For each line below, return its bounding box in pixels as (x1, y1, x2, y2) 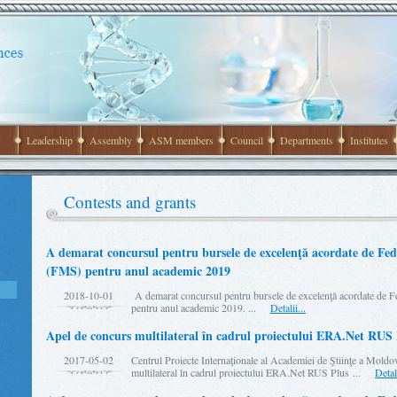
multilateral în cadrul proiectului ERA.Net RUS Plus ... (131, 365, 375, 379)
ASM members (149, 133, 214, 147)
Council (230, 133, 263, 147)
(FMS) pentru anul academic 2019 (46, 261, 230, 280)
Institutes (350, 133, 388, 147)
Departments (280, 133, 333, 147)
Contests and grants (64, 191, 196, 213)
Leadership (27, 133, 73, 147)
